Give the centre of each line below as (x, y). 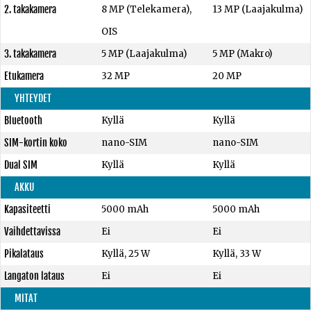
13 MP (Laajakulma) (258, 9)
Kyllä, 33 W (237, 254)
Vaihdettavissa (32, 232)
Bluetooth (23, 120)
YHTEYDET (33, 98)
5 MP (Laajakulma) (144, 54)
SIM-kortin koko (36, 143)
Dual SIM (21, 165)
